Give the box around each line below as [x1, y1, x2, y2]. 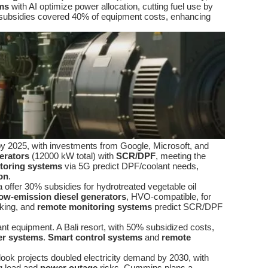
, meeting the [156, 151, 206, 162]
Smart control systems [48, 232, 142, 243]
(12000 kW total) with [29, 151, 116, 162]
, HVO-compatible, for [126, 191, 211, 202]
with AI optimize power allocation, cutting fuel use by [9, 1, 213, 12]
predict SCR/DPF [152, 202, 223, 212]
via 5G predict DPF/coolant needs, [62, 161, 199, 172]
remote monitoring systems [37, 202, 152, 212]
